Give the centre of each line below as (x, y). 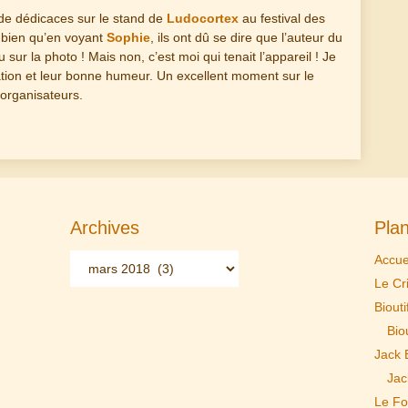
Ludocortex (203, 19)
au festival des (282, 19)
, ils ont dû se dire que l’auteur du (246, 38)
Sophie (128, 38)
